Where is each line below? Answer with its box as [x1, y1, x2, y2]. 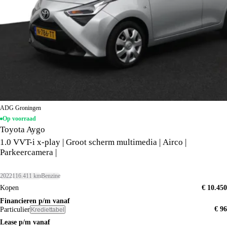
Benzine [41, 172, 60, 179]
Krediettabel [31, 206, 64, 213]
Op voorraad [2, 116, 36, 123]
